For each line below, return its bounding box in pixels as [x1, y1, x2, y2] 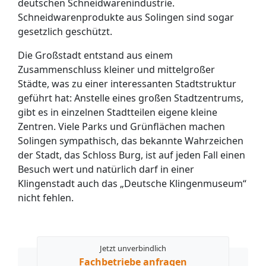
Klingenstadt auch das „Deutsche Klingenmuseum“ [18, 177, 246, 190]
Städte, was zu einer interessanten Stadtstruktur [18, 77, 236, 90]
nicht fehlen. [18, 191, 74, 204]
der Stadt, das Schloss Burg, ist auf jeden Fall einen [18, 148, 245, 161]
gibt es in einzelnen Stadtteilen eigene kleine [18, 106, 217, 119]
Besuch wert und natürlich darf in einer [18, 163, 194, 176]
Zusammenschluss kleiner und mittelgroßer [18, 63, 215, 76]
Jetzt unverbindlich [99, 242, 166, 254]
